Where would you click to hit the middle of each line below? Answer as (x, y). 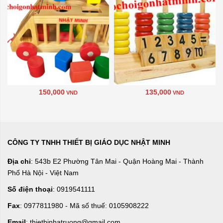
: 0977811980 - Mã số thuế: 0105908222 (84, 206)
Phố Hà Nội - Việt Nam (43, 173)
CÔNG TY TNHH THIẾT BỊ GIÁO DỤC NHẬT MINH (89, 142)
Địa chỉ (19, 161)
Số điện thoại (30, 189)
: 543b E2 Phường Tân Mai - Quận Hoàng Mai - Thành (117, 161)
